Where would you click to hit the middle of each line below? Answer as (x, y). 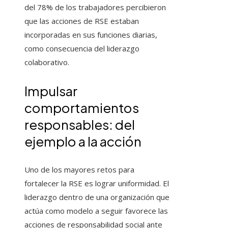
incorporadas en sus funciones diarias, (91, 35)
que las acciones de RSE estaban (82, 21)
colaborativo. (47, 62)
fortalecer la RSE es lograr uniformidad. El (97, 183)
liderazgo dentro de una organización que (97, 197)
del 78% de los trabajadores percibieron (95, 7)
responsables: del (80, 125)
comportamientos (82, 108)
